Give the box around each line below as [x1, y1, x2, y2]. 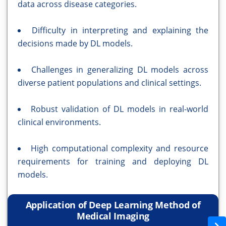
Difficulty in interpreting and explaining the [32, 25, 209, 36]
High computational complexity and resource [30, 143, 209, 154]
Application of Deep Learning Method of [25, 199, 201, 211]
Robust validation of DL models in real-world [31, 103, 208, 115]
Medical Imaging [77, 210, 149, 222]
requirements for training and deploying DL [18, 156, 208, 167]
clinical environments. [18, 117, 101, 128]
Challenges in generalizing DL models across [31, 64, 209, 76]
